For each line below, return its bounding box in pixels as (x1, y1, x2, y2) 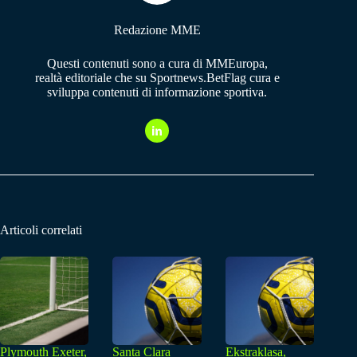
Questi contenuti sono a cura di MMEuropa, (46, 57, 268, 71)
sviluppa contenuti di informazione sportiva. (47, 85, 268, 100)
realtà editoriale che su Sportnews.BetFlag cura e (34, 71, 280, 85)
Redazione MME (113, 23, 201, 37)
